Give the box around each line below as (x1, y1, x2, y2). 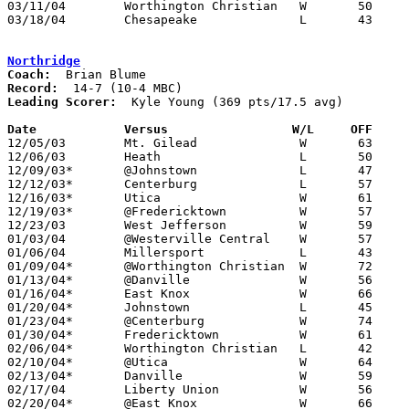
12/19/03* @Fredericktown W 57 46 (7, 204, 73, 218)
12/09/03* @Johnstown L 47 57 (7, 163, 73, 177)
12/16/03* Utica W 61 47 (7, 190, 73, 204)
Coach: (7, 67, 51, 81)
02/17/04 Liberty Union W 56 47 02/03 (7, 382, 66, 396)
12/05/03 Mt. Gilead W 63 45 (7, 135, 66, 150)
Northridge (7, 53, 80, 68)
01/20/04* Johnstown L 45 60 (7, 299, 73, 314)
